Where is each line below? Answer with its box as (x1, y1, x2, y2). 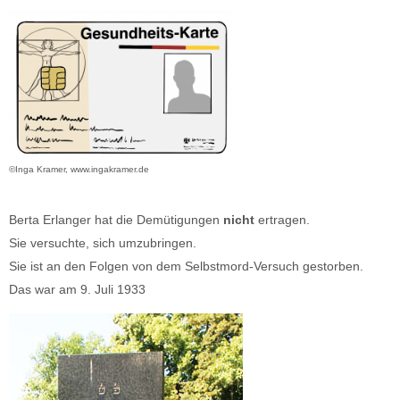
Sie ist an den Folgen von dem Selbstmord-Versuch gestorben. (9, 258, 363, 273)
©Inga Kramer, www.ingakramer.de (9, 163, 149, 174)
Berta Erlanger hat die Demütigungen (9, 212, 223, 227)
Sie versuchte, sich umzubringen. (9, 235, 196, 250)
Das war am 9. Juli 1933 (9, 281, 146, 296)
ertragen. (258, 212, 310, 227)
